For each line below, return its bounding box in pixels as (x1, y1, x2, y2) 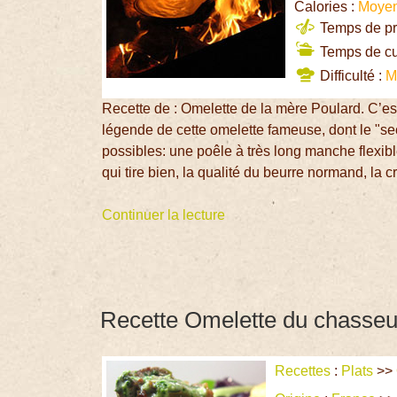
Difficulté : (316, 68, 386, 84)
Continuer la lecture (102, 207, 226, 223)
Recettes (275, 362, 331, 378)
